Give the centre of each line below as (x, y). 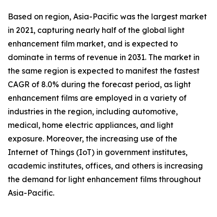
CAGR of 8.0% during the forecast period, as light (99, 85)
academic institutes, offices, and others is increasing (105, 166)
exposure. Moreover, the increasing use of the (93, 139)
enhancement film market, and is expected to (93, 44)
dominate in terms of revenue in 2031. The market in (104, 57)
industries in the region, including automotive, (93, 112)
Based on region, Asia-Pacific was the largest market (107, 17)
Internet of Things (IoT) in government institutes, (98, 152)
